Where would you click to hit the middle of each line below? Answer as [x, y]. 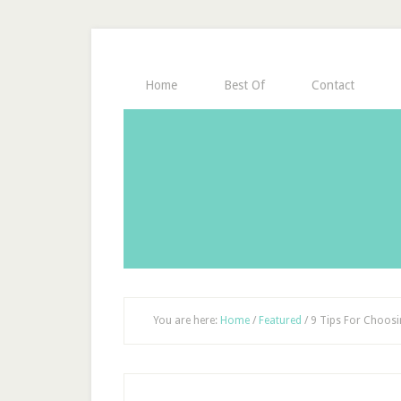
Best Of [244, 85]
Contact [333, 85]
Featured [280, 320]
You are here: [187, 320]
